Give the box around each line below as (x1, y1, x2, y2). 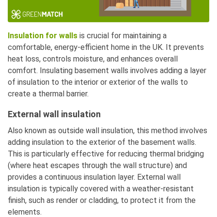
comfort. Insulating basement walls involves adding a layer (8, 65, 206, 75)
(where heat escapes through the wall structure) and (8, 160, 187, 170)
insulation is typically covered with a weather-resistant (8, 184, 194, 193)
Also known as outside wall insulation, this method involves (8, 125, 207, 135)
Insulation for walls (8, 31, 77, 40)
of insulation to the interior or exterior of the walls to (8, 77, 188, 87)
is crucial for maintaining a (77, 31, 167, 40)
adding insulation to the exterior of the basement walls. (8, 137, 196, 147)
